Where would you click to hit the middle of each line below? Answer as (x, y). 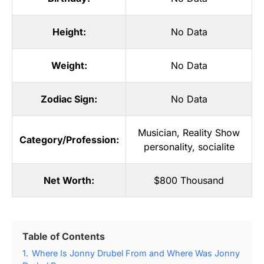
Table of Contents (64, 236)
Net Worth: (69, 180)
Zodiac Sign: (69, 99)
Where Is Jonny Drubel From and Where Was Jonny (136, 253)
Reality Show (211, 132)
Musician (157, 132)
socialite (216, 146)
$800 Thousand (189, 180)
